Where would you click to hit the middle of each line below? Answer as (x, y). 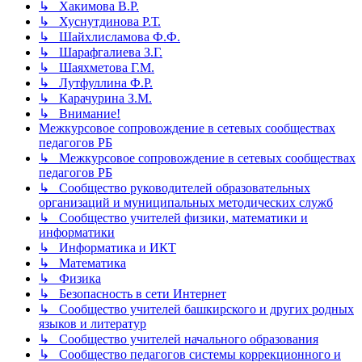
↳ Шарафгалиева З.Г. (101, 53)
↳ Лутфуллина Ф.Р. (96, 83)
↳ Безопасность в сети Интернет (133, 294)
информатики (77, 233)
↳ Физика (70, 279)
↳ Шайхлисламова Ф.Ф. (109, 37)
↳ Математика (82, 263)
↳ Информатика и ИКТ (107, 248)
